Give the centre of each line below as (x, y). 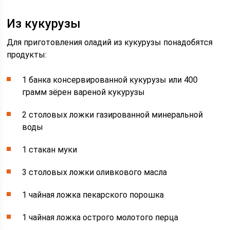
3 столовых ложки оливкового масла (95, 172)
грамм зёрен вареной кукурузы (84, 92)
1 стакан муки (50, 150)
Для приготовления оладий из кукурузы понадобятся (110, 43)
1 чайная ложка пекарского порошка (93, 195)
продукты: (27, 55)
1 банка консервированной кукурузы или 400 (110, 80)
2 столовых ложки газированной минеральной (113, 115)
